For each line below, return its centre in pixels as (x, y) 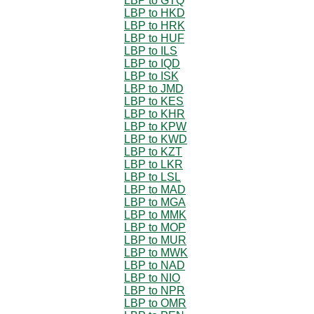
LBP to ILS (151, 50)
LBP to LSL (152, 177)
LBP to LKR (153, 164)
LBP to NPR (155, 290)
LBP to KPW (155, 126)
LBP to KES (154, 101)
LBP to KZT (153, 151)
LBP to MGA (155, 202)
